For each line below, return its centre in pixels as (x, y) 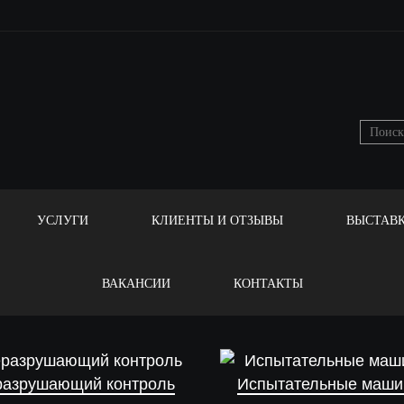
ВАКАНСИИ (136, 284)
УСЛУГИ (62, 220)
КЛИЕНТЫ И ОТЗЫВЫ (217, 220)
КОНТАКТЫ (268, 284)
